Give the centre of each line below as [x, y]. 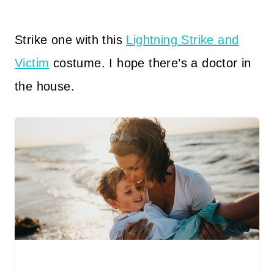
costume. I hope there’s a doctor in [150, 63]
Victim [32, 63]
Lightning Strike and [183, 40]
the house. [45, 86]
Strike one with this [71, 40]
